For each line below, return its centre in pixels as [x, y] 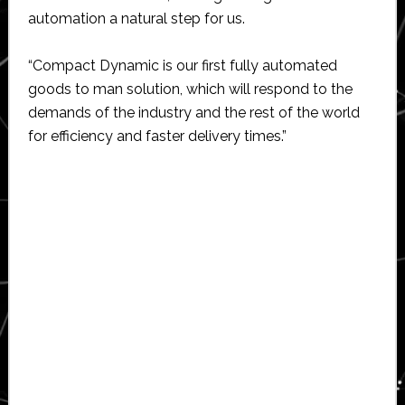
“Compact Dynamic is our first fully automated [182, 65]
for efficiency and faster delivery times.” [157, 136]
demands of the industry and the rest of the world [193, 112]
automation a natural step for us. [136, 18]
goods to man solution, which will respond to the [190, 89]
